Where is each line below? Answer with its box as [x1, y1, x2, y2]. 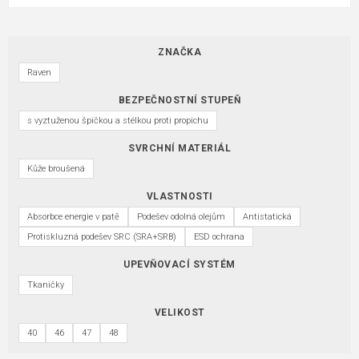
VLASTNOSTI [146, 190, 213, 202]
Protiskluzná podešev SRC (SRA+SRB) [27, 231, 176, 242]
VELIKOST [154, 306, 205, 318]
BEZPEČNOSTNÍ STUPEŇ [118, 94, 241, 106]
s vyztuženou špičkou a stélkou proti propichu [27, 115, 208, 126]
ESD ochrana [194, 231, 244, 242]
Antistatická [243, 211, 292, 222]
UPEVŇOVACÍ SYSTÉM [123, 258, 236, 270]
